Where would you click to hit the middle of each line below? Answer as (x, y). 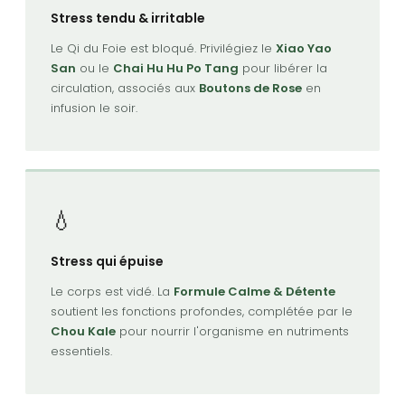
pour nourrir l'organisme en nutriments (232, 332)
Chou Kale (83, 332)
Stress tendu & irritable (128, 19)
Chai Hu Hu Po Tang (176, 69)
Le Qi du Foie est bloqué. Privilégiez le (163, 49)
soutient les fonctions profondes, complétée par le (202, 312)
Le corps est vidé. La (112, 292)
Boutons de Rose (250, 89)
